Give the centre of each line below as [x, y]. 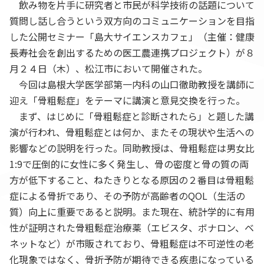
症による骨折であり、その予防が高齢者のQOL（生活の [127, 196]
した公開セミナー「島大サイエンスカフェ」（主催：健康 [132, 37]
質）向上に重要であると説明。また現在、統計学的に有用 [132, 212]
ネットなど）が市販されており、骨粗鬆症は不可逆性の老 [132, 244]
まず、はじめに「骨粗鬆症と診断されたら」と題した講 [132, 116]
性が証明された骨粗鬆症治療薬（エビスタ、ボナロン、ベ [132, 228]
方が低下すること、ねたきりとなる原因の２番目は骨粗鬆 [132, 180]
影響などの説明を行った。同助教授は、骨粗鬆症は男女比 [132, 148]
